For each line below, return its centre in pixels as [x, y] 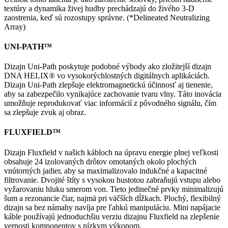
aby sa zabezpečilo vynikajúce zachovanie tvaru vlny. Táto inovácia [113, 94]
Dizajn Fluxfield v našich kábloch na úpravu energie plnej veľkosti [111, 152]
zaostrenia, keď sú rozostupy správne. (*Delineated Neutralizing [107, 17]
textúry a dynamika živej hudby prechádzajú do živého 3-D [99, 8]
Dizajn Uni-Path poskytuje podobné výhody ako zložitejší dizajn [108, 67]
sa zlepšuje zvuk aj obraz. [45, 112]
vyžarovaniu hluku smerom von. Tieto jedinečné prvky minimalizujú [114, 189]
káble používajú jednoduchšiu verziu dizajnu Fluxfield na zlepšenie [112, 216]
